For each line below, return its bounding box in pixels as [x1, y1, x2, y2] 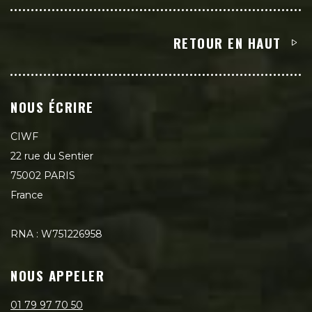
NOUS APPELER [10, 265, 105, 285]
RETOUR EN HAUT [173, 32, 281, 52]
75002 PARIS [10, 169, 75, 182]
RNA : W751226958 [10, 227, 102, 240]
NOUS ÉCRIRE [10, 96, 94, 116]
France [10, 188, 43, 201]
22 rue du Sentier [10, 149, 93, 162]
